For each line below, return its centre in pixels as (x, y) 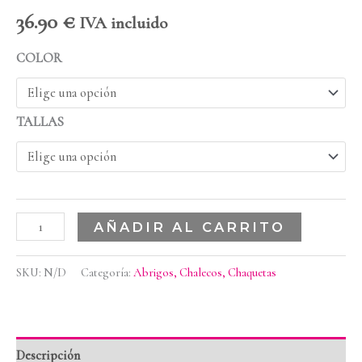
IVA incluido (123, 23)
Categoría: (107, 272)
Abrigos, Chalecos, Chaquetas (205, 272)
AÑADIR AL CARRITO (189, 227)
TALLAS (40, 122)
